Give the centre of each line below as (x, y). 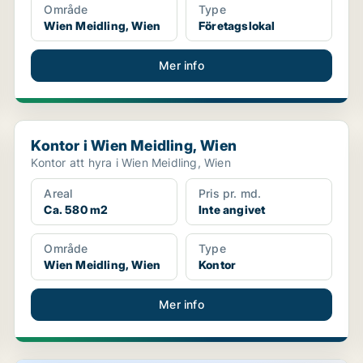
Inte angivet (232, 209)
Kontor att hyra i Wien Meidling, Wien (131, 162)
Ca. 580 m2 (76, 209)
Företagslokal (237, 26)
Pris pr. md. (230, 193)
